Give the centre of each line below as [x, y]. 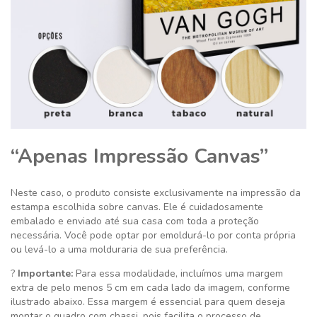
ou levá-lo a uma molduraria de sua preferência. [119, 250]
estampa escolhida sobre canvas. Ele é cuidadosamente [137, 207]
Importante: [44, 274]
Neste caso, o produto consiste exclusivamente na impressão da [156, 193]
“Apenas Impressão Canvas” [139, 157]
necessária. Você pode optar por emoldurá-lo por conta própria [153, 236]
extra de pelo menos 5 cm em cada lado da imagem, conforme [150, 288]
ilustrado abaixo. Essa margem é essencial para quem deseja [148, 302]
